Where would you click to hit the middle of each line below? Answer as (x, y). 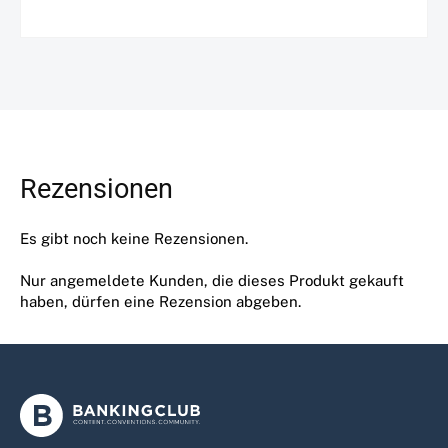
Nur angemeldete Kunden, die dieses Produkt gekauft (212, 280)
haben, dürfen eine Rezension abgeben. (160, 301)
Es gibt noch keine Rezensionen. (134, 238)
